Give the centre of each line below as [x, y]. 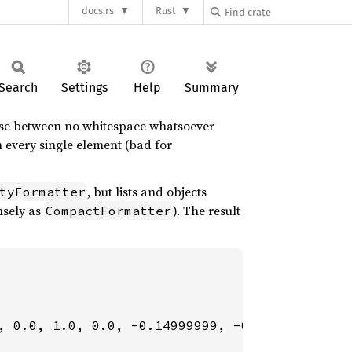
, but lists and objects [147, 192]
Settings [84, 88]
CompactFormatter [108, 211]
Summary [212, 88]
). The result [207, 211]
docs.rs [98, 11]
